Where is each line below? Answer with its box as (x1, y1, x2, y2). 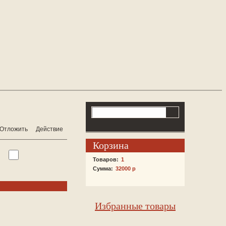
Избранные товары (95, 200, 176, 211)
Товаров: (93, 156, 119, 162)
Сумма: (93, 165, 113, 172)
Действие (35, 126, 63, 133)
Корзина (93, 140, 129, 151)
